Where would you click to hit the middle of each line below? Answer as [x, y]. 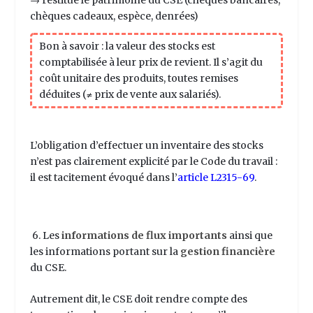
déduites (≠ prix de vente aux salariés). [130, 94]
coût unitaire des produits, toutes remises [138, 78]
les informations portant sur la [105, 251]
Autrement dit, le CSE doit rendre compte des [138, 299]
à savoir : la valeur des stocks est [138, 46]
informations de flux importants [144, 235]
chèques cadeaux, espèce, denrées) [114, 16]
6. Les [45, 235]
